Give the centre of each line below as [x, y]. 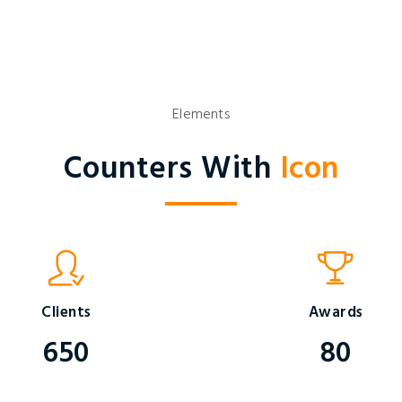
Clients [66, 313]
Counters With [171, 170]
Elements [201, 115]
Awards [336, 313]
